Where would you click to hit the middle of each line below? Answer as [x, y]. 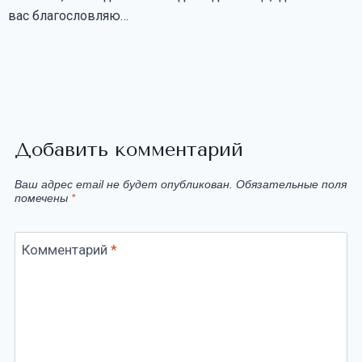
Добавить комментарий [129, 150]
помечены [43, 199]
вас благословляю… [68, 15]
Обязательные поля [291, 185]
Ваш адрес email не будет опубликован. [124, 185]
